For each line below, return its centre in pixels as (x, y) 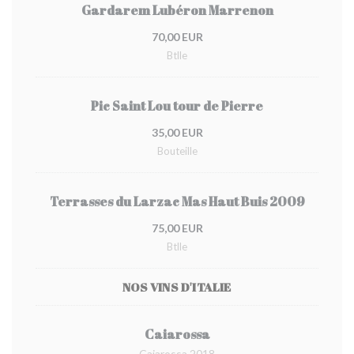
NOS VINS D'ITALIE (177, 287)
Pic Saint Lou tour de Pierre (177, 106)
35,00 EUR (177, 132)
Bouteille (177, 151)
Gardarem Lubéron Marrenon (177, 10)
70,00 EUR (177, 37)
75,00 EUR (177, 228)
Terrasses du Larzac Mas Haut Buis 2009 (177, 201)
